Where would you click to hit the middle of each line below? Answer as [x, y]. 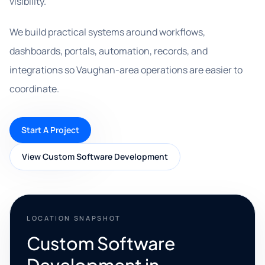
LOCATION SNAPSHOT [74, 218]
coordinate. [34, 89]
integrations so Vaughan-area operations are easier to [126, 70]
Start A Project [50, 130]
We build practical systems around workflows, [107, 32]
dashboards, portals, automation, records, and [109, 51]
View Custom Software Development [95, 156]
